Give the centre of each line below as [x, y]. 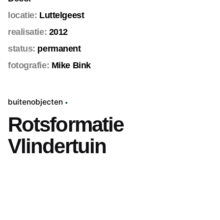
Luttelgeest [61, 15]
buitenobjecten [35, 102]
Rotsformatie [66, 125]
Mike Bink [71, 66]
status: [22, 49]
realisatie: [27, 32]
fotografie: [30, 66]
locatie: [23, 15]
